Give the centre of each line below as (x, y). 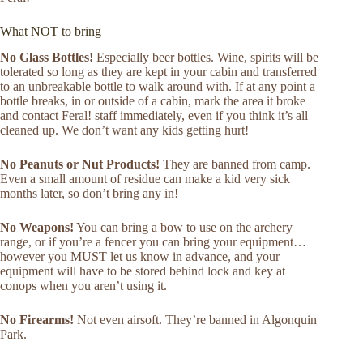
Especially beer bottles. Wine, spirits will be (206, 58)
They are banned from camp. (235, 164)
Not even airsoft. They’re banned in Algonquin (195, 320)
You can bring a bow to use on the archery (183, 228)
